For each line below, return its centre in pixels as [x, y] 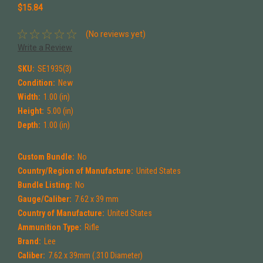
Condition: [36, 83]
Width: [29, 97]
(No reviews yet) [115, 34]
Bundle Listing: [45, 185]
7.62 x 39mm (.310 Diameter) [95, 256]
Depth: [29, 125]
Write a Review [45, 48]
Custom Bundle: [46, 157]
